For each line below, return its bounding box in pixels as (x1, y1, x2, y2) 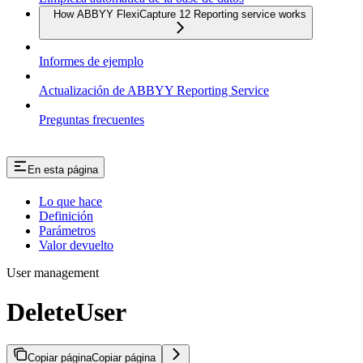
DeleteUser (6, 297, 126, 327)
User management (6, 265, 99, 280)
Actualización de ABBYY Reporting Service (39, 83, 269, 97)
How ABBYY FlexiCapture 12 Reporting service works (53, 7, 306, 20)
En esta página (28, 163, 98, 176)
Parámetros (39, 223, 96, 237)
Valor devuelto (39, 237, 113, 252)
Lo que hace (39, 194, 102, 208)
